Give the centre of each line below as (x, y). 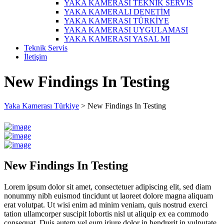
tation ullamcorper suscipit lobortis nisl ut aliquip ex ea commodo (106, 214)
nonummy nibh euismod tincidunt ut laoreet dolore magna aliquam (108, 196)
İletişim (35, 57)
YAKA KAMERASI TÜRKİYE (116, 21)
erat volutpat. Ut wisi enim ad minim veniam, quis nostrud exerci (106, 205)
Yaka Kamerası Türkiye (41, 105)
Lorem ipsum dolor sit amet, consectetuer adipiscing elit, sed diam (107, 187)
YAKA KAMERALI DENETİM (117, 12)
